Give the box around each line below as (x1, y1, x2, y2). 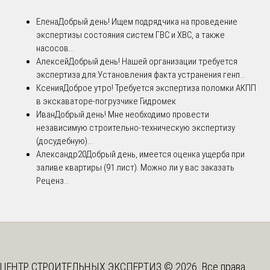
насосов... (36, 42, 74, 54)
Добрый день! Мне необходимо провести (55, 108, 209, 120)
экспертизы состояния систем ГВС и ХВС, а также (36, 29, 225, 40)
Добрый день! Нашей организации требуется (69, 55, 237, 67)
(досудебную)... (36, 135, 93, 146)
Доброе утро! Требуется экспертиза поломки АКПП (63, 82, 256, 93)
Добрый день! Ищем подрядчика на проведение (58, 16, 237, 27)
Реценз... (36, 175, 69, 186)
